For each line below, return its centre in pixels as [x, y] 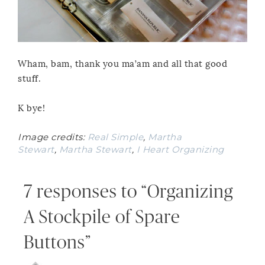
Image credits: [53, 137]
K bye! [31, 109]
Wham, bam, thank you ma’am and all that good [122, 64]
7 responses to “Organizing [128, 192]
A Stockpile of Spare [102, 218]
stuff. [29, 79]
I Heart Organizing [180, 150]
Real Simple [115, 137]
